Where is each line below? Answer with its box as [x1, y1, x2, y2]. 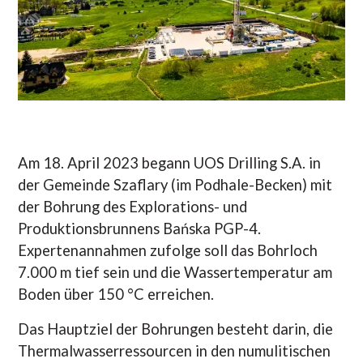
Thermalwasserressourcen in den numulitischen [18, 341, 331, 360]
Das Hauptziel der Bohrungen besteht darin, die [18, 319, 334, 338]
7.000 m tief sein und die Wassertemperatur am [18, 263, 333, 281]
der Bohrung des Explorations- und [18, 197, 248, 216]
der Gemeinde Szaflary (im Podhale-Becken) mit [18, 175, 333, 194]
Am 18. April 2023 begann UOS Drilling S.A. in [18, 153, 322, 172]
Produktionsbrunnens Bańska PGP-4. [18, 219, 262, 237]
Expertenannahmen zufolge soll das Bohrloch [18, 241, 318, 259]
